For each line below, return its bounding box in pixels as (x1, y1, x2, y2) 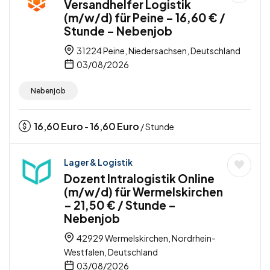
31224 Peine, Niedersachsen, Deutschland (75, 45, 240, 57)
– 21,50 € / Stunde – (64, 198, 176, 213)
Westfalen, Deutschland (64, 246, 158, 258)
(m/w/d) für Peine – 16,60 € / (64, 10, 225, 25)
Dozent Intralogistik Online (64, 171, 215, 186)
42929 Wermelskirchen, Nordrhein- (75, 233, 216, 244)
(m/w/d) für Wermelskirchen (64, 184, 223, 199)
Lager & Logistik (64, 157, 133, 168)
